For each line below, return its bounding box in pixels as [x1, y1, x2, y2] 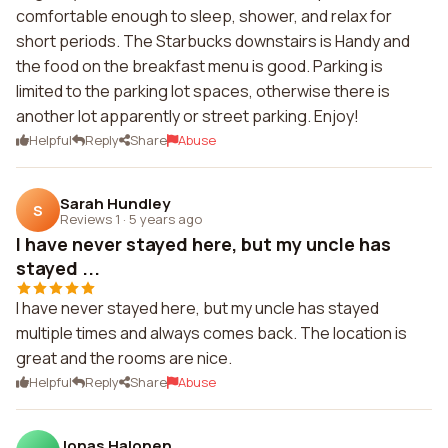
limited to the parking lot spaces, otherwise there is [16, 80, 390, 102]
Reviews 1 [60, 209, 120, 228]
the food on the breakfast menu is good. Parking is [16, 55, 383, 77]
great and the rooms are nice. [16, 347, 232, 369]
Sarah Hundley [60, 192, 170, 214]
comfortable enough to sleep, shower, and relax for [16, 5, 392, 27]
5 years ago [129, 209, 202, 228]
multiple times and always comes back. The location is [16, 322, 407, 344]
